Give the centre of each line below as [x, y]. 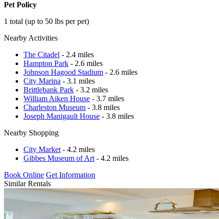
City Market [42, 149]
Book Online [24, 175]
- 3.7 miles [107, 98]
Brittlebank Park [49, 89]
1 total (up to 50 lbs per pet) [46, 21]
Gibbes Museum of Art [59, 158]
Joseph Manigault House [62, 116]
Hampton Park [46, 63]
